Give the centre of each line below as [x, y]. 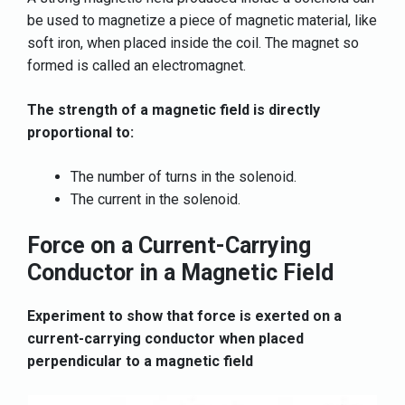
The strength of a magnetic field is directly [174, 109]
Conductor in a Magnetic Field [180, 272]
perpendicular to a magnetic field [140, 361]
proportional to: [80, 132]
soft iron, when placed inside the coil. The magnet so [193, 42]
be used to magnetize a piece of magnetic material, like [202, 20]
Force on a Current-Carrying [169, 245]
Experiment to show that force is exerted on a [184, 316]
